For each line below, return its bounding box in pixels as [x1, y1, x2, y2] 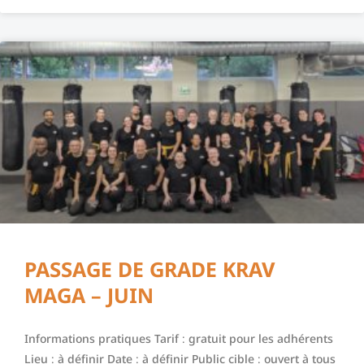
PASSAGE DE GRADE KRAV [24, 255, 275, 284]
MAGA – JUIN [24, 281, 154, 310]
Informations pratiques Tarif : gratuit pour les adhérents [24, 331, 333, 347]
